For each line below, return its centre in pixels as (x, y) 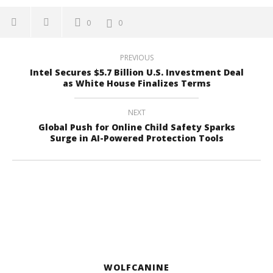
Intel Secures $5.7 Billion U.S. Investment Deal (136, 72)
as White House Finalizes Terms (136, 83)
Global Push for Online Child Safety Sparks (136, 127)
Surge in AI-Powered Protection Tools (136, 138)
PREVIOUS (136, 58)
